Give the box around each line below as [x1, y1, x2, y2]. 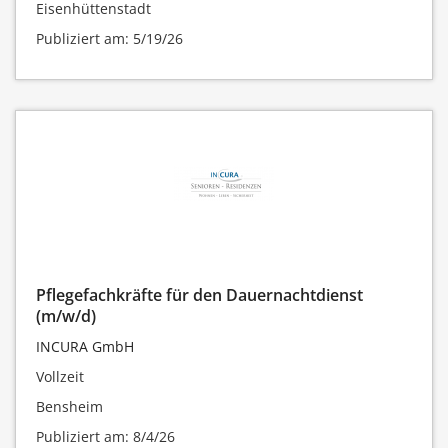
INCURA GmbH [36, 337, 134, 357]
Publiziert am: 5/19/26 [36, 28, 183, 48]
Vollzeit [36, 367, 84, 387]
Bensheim [36, 397, 103, 417]
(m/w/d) [36, 305, 96, 328]
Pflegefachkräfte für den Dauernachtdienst [36, 284, 363, 307]
